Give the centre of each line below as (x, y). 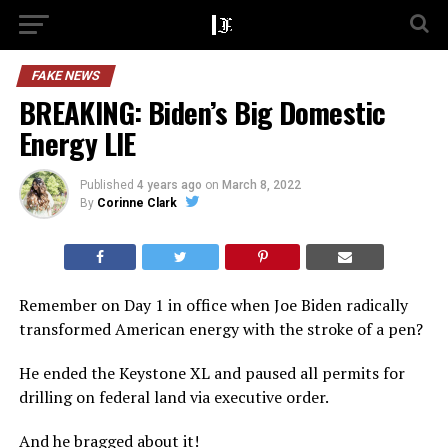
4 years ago (169, 185)
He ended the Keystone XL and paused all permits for (211, 373)
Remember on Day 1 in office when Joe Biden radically (213, 305)
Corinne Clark (136, 203)
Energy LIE (77, 143)
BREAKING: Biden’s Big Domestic (202, 112)
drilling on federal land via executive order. (173, 397)
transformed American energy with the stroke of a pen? (220, 329)
